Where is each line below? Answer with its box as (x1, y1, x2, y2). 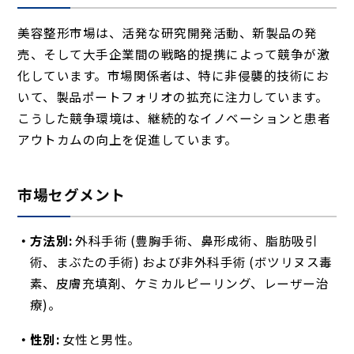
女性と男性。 (59, 330, 141, 348)
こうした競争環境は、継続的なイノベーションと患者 (17, 108, 331, 126)
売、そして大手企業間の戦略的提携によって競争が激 (17, 44, 330, 62)
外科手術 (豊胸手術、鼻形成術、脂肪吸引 (72, 232, 318, 250)
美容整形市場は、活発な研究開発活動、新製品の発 (17, 23, 318, 41)
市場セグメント (17, 183, 126, 205)
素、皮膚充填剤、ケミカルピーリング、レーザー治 (29, 274, 330, 292)
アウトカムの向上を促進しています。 (17, 130, 238, 148)
